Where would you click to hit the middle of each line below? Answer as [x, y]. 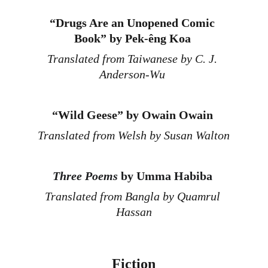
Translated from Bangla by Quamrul [134, 196]
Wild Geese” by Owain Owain [137, 115]
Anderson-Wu [134, 74]
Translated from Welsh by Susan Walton [134, 135]
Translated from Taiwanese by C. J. [134, 59]
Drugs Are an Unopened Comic [137, 23]
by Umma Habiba [165, 176]
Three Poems [85, 176]
